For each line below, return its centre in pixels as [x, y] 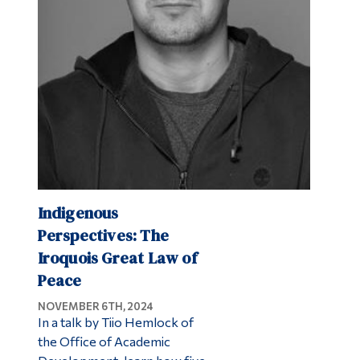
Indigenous [78, 213]
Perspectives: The [103, 235]
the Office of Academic [104, 341]
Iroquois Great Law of [117, 258]
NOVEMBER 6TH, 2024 [95, 306]
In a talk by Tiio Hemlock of [115, 321]
